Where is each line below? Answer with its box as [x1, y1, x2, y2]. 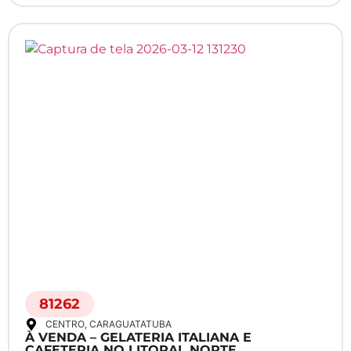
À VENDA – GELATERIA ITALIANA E [25, 330, 251, 346]
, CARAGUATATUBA [85, 318, 172, 331]
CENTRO [45, 318, 85, 331]
